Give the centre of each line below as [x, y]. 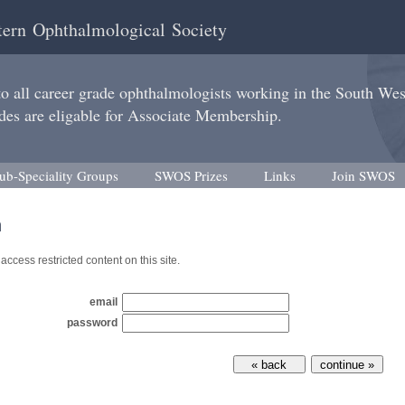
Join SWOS [363, 175]
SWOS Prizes [191, 175]
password [92, 323]
